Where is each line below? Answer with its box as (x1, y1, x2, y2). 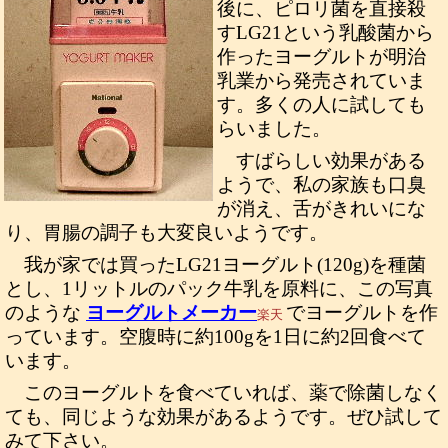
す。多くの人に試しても (217, 94, 426, 115)
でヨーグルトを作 (286, 302, 438, 323)
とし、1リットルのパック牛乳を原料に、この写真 (5, 278, 433, 299)
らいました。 (217, 118, 331, 139)
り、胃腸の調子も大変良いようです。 (5, 222, 328, 243)
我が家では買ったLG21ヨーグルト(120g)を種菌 (24, 254, 427, 275)
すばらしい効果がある (236, 150, 427, 171)
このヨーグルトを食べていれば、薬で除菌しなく (24, 382, 443, 403)
